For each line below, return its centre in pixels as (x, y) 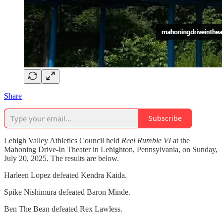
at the (180, 140)
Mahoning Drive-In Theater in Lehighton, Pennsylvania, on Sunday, (111, 149)
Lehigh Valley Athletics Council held (63, 140)
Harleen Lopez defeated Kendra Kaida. (65, 175)
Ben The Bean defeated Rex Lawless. (63, 209)
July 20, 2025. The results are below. (61, 158)
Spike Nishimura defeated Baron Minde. (67, 192)
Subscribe (165, 118)
